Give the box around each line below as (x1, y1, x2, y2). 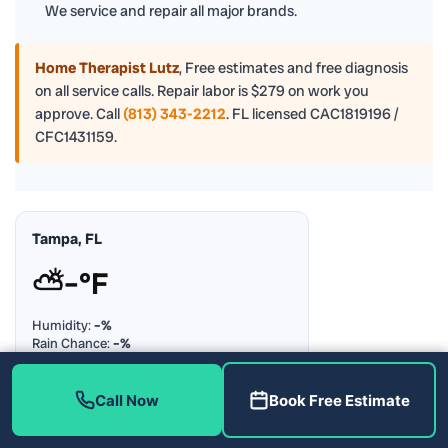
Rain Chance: (32, 334, 113, 352)
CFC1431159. (35, 126, 117, 147)
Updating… (32, 365, 84, 380)
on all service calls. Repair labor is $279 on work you (35, 80, 369, 101)
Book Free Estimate (268, 390, 410, 410)
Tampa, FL (32, 228, 102, 249)
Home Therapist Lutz (35, 57, 179, 78)
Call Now (95, 390, 159, 410)
